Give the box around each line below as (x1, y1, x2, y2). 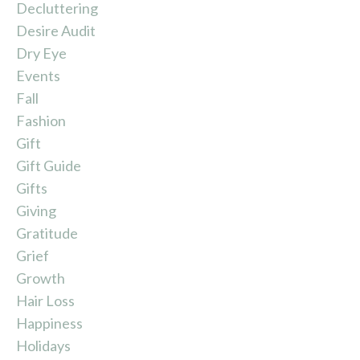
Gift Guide (16, 156, 81, 174)
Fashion (16, 111, 66, 129)
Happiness (16, 313, 83, 332)
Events (16, 66, 60, 84)
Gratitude (16, 223, 78, 242)
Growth (16, 268, 65, 287)
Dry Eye (16, 43, 67, 62)
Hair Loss (16, 291, 75, 309)
